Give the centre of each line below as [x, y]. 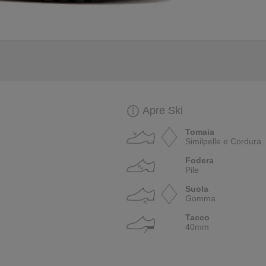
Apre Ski [163, 110]
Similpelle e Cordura [224, 141]
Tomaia [200, 132]
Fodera [200, 160]
